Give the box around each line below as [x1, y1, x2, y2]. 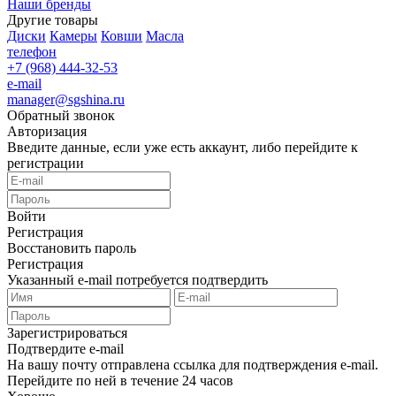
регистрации [7, 155, 84, 171]
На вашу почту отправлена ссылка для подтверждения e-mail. [7, 356, 378, 372]
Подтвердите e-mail [7, 340, 124, 356]
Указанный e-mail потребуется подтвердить [7, 271, 268, 287]
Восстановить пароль [7, 240, 136, 255]
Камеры [49, 27, 97, 43]
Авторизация [7, 123, 87, 139]
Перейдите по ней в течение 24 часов [7, 372, 233, 388]
